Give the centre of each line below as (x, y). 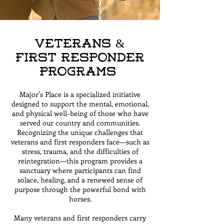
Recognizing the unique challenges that (80, 132)
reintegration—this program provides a (80, 161)
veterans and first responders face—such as (80, 142)
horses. (80, 199)
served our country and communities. (80, 123)
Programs (80, 72)
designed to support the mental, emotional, (80, 104)
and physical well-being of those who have (80, 113)
